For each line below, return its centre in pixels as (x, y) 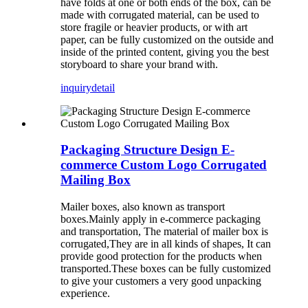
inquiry (76, 87)
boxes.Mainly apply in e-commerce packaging (161, 219)
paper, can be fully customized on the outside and (167, 39)
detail (103, 87)
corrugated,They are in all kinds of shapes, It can (166, 244)
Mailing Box (96, 180)
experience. (85, 294)
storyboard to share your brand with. (139, 64)
